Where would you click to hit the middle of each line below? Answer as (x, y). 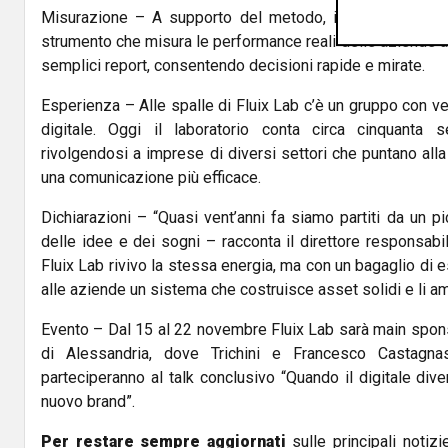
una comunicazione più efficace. (151, 178)
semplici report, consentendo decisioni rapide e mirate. (233, 66)
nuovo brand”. (88, 402)
